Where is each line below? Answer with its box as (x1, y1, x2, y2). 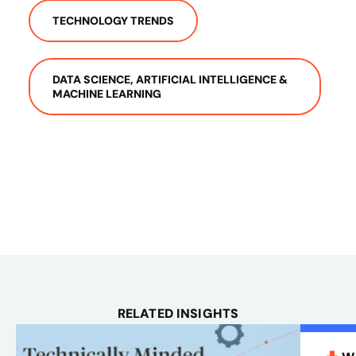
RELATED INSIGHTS (117, 304, 239, 322)
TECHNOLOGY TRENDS (52, 14, 174, 29)
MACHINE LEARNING (52, 86, 161, 101)
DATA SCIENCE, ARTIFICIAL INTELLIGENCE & (52, 72, 288, 87)
